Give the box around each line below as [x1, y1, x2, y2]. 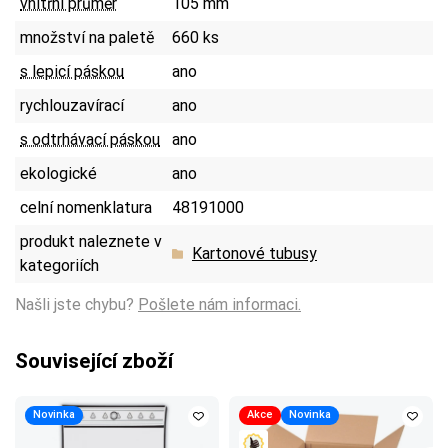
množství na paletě [20, 27, 154, 47]
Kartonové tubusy [192, 243, 317, 263]
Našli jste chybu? [15, 294, 138, 314]
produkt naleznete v [20, 231, 162, 251]
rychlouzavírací [20, 95, 124, 115]
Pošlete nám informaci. [138, 294, 301, 314]
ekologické [20, 163, 97, 183]
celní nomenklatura [20, 197, 152, 217]
